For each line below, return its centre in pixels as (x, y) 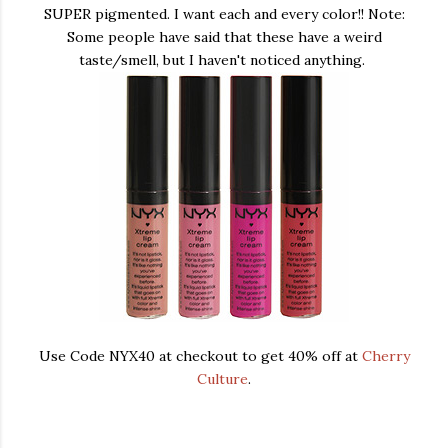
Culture (222, 379)
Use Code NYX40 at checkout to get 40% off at (200, 356)
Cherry (385, 356)
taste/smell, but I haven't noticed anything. (224, 60)
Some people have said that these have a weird (224, 37)
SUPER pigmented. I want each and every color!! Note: (224, 14)
